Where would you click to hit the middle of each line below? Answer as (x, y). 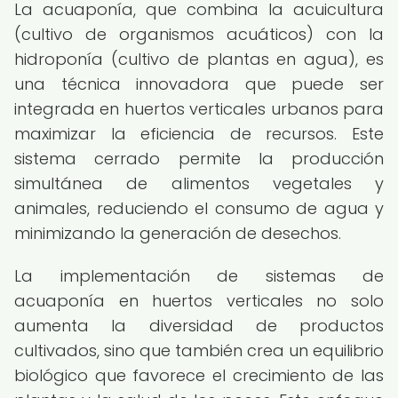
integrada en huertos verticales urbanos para (199, 109)
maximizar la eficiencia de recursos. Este (199, 134)
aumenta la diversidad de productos (199, 326)
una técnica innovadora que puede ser (199, 84)
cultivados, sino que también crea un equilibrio (199, 350)
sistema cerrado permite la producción (199, 159)
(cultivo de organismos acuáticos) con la (199, 34)
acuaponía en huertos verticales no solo (199, 301)
